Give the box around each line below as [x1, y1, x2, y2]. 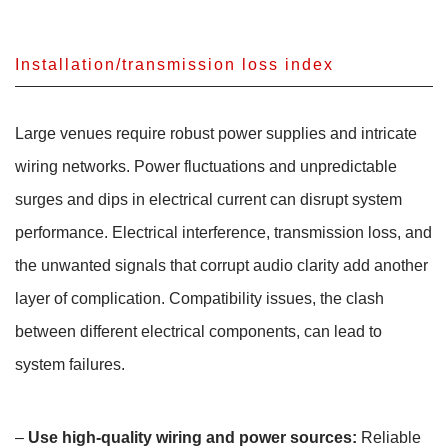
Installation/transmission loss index [15, 55, 334, 73]
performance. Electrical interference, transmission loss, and [15, 223, 432, 241]
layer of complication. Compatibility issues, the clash [15, 289, 384, 307]
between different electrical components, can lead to [15, 322, 382, 340]
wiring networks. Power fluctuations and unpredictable [15, 157, 397, 175]
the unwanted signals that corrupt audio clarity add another [15, 256, 428, 274]
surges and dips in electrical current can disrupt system [15, 190, 402, 208]
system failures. [15, 355, 125, 373]
